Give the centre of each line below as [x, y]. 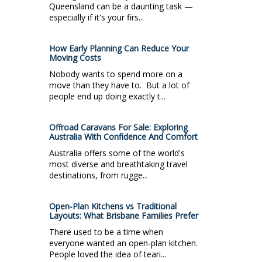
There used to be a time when [106, 232]
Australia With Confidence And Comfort [123, 136]
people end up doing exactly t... [107, 96]
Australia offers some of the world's [117, 153]
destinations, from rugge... [99, 175]
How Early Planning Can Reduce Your [119, 48]
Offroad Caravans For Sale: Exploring [118, 127]
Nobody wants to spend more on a [116, 74]
